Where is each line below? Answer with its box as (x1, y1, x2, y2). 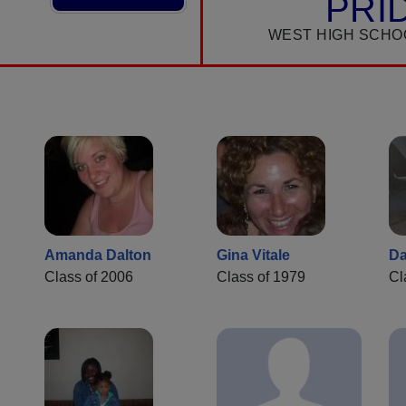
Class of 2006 (44, 269, 133, 285)
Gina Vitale (217, 247, 290, 264)
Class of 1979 (217, 269, 305, 285)
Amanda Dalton (44, 247, 151, 264)
